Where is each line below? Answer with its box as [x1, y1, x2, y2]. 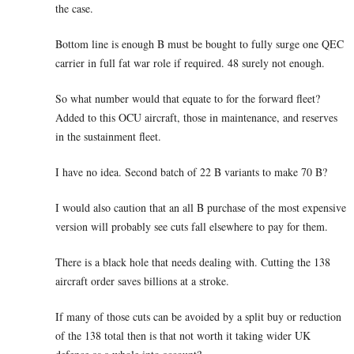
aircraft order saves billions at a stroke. [55, 273, 229, 289]
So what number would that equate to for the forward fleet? [55, 91, 320, 107]
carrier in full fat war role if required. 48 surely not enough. [55, 55, 325, 71]
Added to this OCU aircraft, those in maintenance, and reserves [55, 110, 337, 126]
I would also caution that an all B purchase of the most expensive [55, 200, 346, 216]
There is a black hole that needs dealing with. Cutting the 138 [55, 254, 330, 270]
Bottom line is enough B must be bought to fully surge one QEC [55, 36, 344, 52]
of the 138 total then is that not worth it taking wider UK [55, 328, 311, 344]
